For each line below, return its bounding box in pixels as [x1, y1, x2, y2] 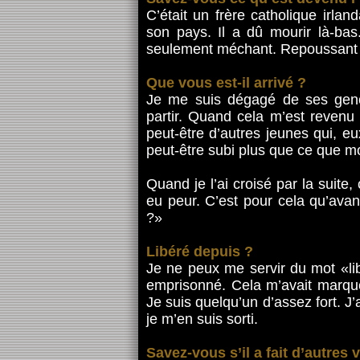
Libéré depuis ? [146, 243, 253, 260]
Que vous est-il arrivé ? [146, 75, 306, 91]
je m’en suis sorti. [146, 311, 258, 327]
